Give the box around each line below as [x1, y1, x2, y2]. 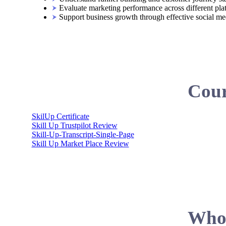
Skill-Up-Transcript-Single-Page [31, 130, 134, 139]
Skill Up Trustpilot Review [31, 121, 118, 130]
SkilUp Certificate [31, 112, 89, 121]
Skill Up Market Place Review [31, 139, 129, 148]
